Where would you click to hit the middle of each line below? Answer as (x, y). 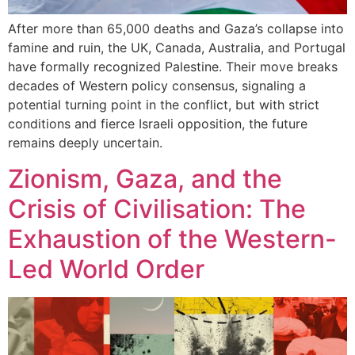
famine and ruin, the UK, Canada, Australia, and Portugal (177, 48)
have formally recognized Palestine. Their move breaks (173, 67)
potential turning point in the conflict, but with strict (164, 105)
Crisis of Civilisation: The (157, 208)
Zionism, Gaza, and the (145, 178)
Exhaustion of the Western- (172, 239)
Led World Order (106, 269)
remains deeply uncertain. (85, 143)
